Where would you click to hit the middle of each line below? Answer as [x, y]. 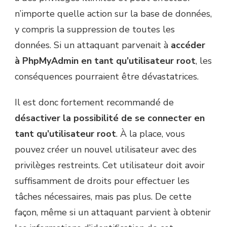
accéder [188, 45]
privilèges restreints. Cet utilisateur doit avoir [110, 165]
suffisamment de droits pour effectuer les [102, 181]
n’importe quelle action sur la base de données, [113, 13]
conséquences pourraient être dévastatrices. [107, 76]
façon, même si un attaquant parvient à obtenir [113, 212]
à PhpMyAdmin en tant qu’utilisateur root [105, 61]
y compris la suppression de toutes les [95, 29]
